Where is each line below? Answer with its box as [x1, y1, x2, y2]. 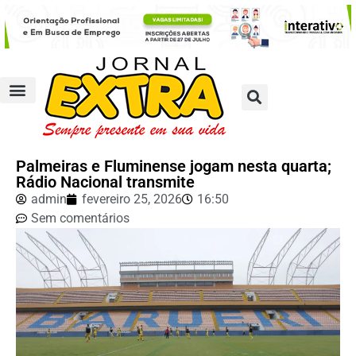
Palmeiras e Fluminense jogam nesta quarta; [16, 156, 331, 176]
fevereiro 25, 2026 [82, 191, 182, 207]
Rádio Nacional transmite [16, 172, 195, 192]
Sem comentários [31, 210, 130, 226]
